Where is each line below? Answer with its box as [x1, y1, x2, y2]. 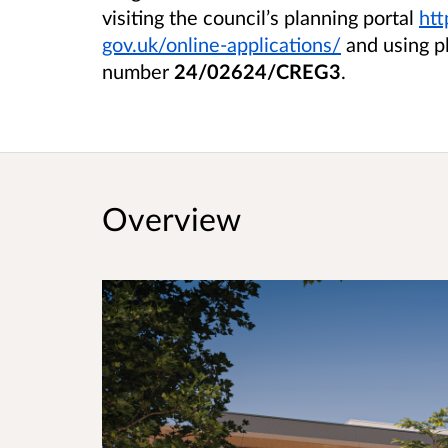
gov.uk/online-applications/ [102, 32, 341, 57]
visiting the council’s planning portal [102, 5, 419, 30]
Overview [102, 198, 241, 238]
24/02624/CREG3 [174, 59, 341, 84]
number [102, 59, 174, 84]
